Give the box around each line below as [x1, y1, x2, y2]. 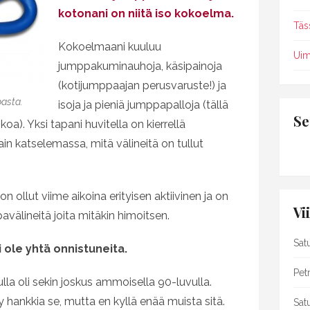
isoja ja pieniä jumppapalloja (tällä [58, 98, 228, 111]
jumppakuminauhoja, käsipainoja [58, 60, 222, 73]
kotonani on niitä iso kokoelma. [58, 7, 234, 20]
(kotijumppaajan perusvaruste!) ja [58, 79, 226, 92]
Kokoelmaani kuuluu [58, 40, 161, 53]
